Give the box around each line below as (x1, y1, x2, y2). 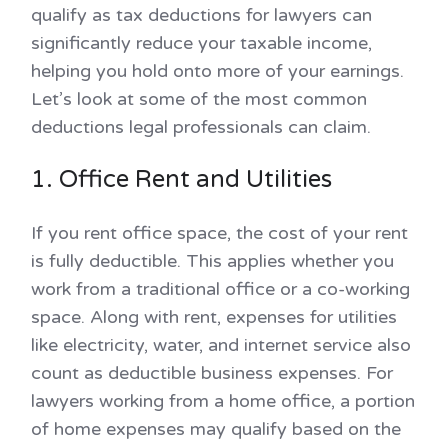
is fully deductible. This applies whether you (31, 250, 394, 273)
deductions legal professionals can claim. (31, 116, 371, 139)
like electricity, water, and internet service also (31, 334, 411, 357)
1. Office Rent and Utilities (31, 165, 338, 195)
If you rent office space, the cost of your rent (31, 222, 408, 245)
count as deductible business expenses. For (31, 362, 393, 385)
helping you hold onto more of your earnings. (31, 60, 404, 83)
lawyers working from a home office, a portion (31, 390, 415, 413)
